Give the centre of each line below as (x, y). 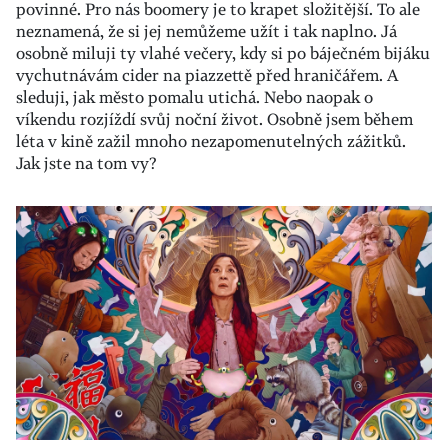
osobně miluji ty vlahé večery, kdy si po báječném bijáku (223, 52)
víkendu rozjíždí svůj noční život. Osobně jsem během (214, 118)
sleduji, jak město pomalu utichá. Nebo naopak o (194, 96)
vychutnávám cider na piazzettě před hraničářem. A (207, 74)
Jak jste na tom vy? (86, 162)
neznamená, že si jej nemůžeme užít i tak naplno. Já (206, 30)
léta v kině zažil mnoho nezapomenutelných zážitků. (211, 140)
